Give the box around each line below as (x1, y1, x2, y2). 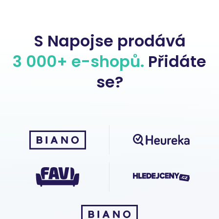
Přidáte (144, 50, 206, 72)
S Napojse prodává (33, 30, 186, 52)
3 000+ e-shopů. (13, 50, 144, 72)
